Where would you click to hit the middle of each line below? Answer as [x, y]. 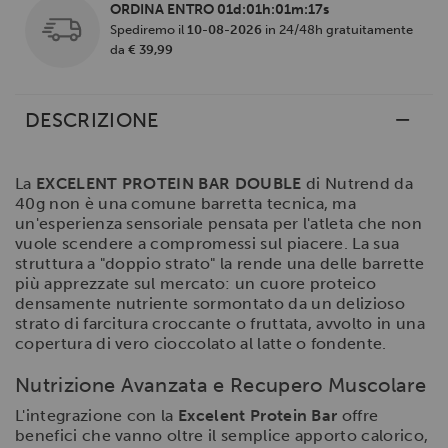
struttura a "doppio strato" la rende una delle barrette [220, 263]
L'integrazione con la [97, 415]
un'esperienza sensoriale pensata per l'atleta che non [218, 223]
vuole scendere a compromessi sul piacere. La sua [207, 243]
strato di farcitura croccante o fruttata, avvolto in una [220, 323]
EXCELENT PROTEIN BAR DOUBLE [168, 183]
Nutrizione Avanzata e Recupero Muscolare [221, 384]
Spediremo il [148, 29]
